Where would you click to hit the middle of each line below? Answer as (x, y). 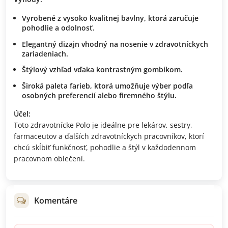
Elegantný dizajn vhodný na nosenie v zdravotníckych (115, 44)
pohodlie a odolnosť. (58, 27)
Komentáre (56, 201)
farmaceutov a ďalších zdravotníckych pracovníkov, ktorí (109, 136)
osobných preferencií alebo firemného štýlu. (99, 96)
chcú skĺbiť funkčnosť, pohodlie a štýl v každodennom (105, 148)
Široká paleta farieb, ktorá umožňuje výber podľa (107, 86)
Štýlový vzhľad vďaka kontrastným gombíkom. (102, 70)
